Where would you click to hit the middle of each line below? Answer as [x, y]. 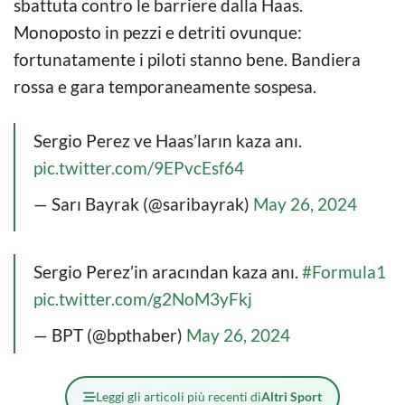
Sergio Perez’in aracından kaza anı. [168, 271]
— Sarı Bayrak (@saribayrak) [143, 203]
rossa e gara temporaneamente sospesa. [165, 86]
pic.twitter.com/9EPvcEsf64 [139, 167]
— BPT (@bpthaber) [110, 334]
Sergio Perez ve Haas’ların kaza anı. [168, 140]
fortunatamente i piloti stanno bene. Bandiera [187, 59]
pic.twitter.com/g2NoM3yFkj [143, 298]
